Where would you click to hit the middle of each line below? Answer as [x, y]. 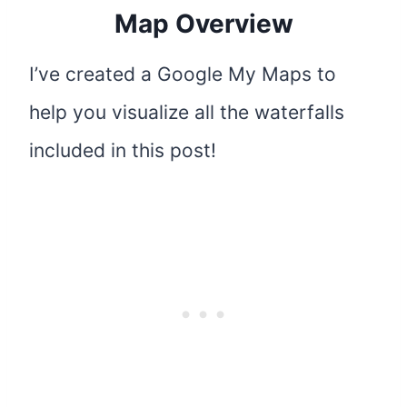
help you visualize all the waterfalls [187, 112]
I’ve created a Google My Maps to [183, 74]
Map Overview [203, 23]
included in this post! [123, 150]
